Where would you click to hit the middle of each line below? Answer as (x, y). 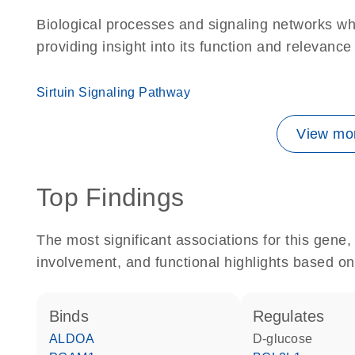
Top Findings (110, 197)
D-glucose (288, 339)
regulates (294, 316)
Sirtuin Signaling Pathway (113, 92)
